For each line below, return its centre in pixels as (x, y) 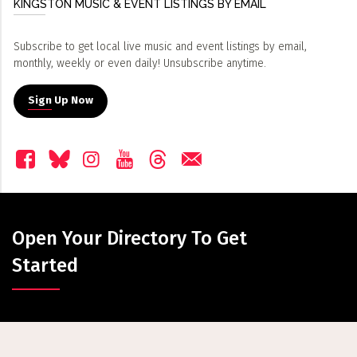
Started (45, 266)
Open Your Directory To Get (129, 239)
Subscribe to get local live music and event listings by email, (160, 47)
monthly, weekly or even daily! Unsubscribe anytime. (140, 64)
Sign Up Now (61, 101)
